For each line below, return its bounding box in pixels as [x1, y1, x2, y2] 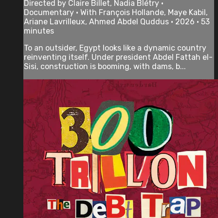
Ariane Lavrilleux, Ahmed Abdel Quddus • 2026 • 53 [24, 17, 210, 26]
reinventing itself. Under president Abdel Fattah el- [24, 52, 213, 62]
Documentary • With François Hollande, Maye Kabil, [24, 7, 208, 17]
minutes [24, 26, 54, 36]
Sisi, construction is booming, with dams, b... [24, 61, 186, 71]
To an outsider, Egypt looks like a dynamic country [24, 43, 206, 53]
